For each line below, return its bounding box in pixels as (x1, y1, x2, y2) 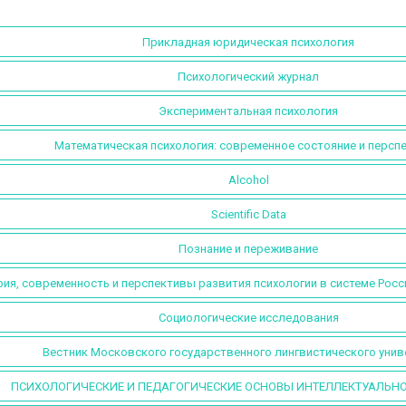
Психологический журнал (178, 69, 319, 83)
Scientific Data (210, 207, 286, 221)
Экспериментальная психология (159, 103, 338, 118)
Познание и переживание (179, 241, 318, 256)
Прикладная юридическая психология (142, 34, 354, 49)
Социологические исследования (158, 310, 339, 324)
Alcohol (227, 172, 269, 187)
